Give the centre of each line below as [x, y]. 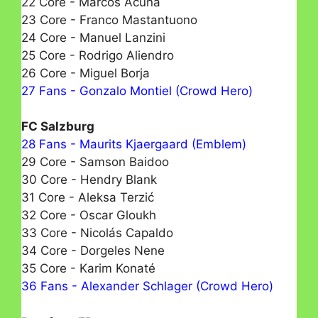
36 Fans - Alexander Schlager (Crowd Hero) [147, 286]
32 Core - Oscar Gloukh [89, 215]
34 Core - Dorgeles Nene [93, 251]
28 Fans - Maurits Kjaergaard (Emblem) [134, 144]
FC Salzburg [58, 127]
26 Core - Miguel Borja [86, 73]
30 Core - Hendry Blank [89, 180]
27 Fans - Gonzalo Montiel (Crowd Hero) [137, 91]
